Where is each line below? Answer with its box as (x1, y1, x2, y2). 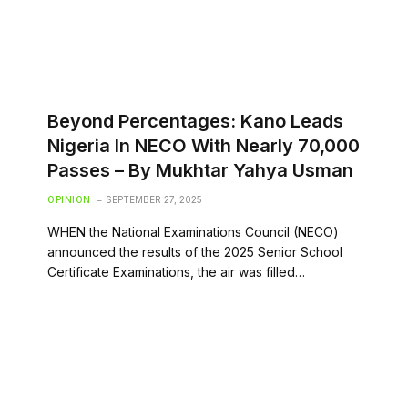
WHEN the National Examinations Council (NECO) (47, 223, 339, 240)
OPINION (47, 193, 91, 205)
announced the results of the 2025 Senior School (47, 243, 342, 260)
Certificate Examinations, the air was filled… (47, 263, 305, 280)
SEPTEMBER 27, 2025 (105, 193, 202, 205)
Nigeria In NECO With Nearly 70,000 (47, 134, 360, 157)
